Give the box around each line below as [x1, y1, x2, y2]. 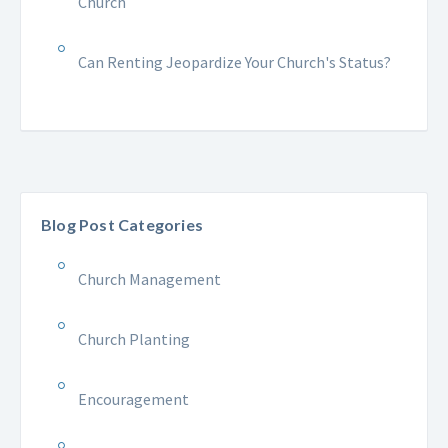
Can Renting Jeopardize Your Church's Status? [78, 51, 391, 72]
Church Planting [78, 328, 190, 349]
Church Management [78, 268, 221, 289]
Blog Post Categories [41, 214, 203, 234]
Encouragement [78, 388, 189, 409]
